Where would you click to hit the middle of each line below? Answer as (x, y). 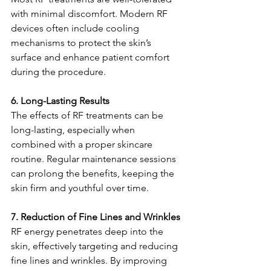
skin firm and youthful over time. (80, 188)
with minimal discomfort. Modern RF (90, 13)
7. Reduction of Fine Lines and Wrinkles (96, 217)
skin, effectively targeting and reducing (96, 246)
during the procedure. (58, 71)
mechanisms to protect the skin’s (82, 42)
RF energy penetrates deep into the (88, 231)
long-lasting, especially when (74, 129)
